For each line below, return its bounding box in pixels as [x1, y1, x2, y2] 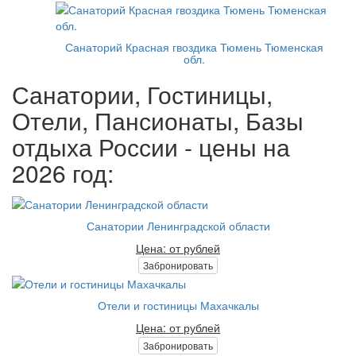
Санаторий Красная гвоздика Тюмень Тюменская [64, 39, 323, 56]
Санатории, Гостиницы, [12, 77, 273, 112]
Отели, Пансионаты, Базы [12, 103, 304, 138]
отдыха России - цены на [12, 130, 290, 164]
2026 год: [12, 156, 114, 191]
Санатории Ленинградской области [86, 217, 270, 234]
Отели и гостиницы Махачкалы [97, 297, 259, 314]
